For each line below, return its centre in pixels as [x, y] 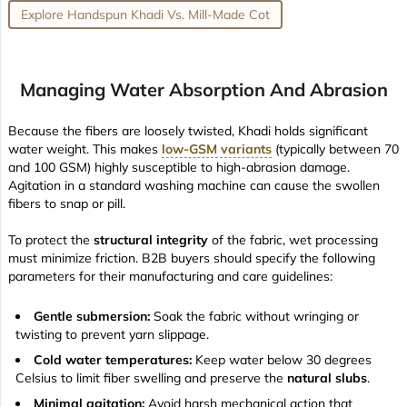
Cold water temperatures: [113, 359]
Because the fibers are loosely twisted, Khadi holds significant [188, 130]
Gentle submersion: [92, 316]
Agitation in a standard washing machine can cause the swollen [194, 185]
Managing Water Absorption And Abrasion [204, 89]
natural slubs [327, 377]
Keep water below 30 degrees [282, 359]
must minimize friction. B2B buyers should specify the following [192, 258]
